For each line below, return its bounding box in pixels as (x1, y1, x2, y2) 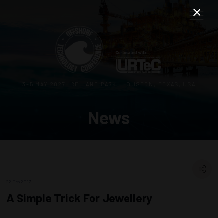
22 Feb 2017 (6, 179, 31, 184)
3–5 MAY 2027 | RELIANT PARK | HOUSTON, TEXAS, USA (22, 81, 196, 87)
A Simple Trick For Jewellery (6, 191, 152, 205)
